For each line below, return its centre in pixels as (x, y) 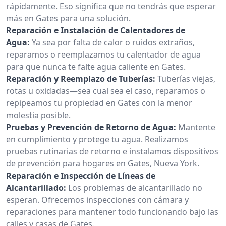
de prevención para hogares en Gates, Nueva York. (103, 163)
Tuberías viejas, (186, 78)
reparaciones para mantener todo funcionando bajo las (112, 212)
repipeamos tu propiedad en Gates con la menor (99, 103)
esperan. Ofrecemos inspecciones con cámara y (97, 200)
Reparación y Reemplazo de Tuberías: (81, 78)
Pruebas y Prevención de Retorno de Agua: (91, 127)
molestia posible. (38, 115)
